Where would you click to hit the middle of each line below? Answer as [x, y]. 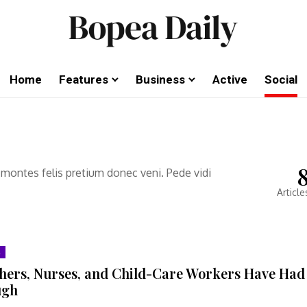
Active [230, 80]
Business [160, 80]
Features [84, 80]
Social [281, 80]
